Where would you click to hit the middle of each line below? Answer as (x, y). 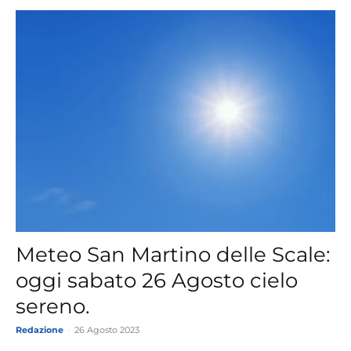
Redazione (40, 329)
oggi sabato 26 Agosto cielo (157, 280)
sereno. (53, 306)
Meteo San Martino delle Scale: (173, 254)
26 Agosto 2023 (107, 329)
